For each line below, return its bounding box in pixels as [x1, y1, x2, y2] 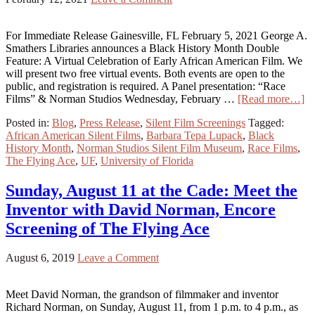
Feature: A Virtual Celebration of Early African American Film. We [6, 54, 302, 67]
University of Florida [101, 154, 193, 167]
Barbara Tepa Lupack [146, 129, 243, 141]
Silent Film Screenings [146, 116, 245, 129]
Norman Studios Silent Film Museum [77, 141, 242, 154]
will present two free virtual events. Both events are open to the [6, 67, 285, 79]
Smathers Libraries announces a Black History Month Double [6, 41, 279, 54]
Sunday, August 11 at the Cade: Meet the [6, 181, 297, 200]
